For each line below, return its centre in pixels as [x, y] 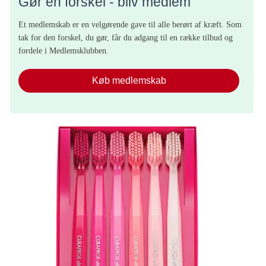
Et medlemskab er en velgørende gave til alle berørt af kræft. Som [130, 24]
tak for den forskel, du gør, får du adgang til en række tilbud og [126, 37]
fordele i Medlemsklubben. [64, 50]
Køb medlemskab [129, 80]
